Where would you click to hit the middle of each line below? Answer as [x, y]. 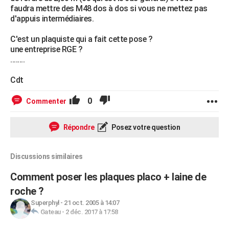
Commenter [46, 101]
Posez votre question [145, 127]
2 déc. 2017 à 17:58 [92, 212]
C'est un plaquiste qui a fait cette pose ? [81, 39]
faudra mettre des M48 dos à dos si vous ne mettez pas [109, 8]
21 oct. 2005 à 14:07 [91, 203]
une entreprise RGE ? [46, 49]
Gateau [50, 212]
